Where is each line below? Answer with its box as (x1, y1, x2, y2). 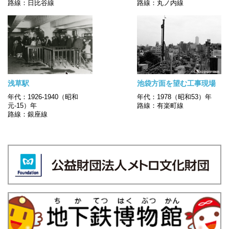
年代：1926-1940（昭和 (8, 93, 78, 101)
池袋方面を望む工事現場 (136, 79, 216, 87)
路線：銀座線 (8, 110, 48, 118)
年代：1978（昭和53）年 (136, 93, 212, 101)
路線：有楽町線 (136, 101, 184, 109)
